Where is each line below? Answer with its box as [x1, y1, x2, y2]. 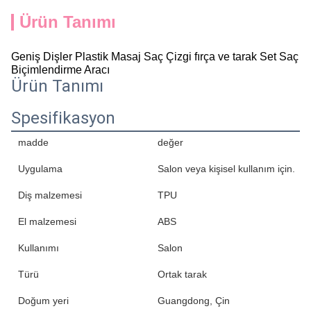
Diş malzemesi [18, 190, 82, 201]
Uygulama [18, 163, 62, 174]
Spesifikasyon [11, 108, 115, 128]
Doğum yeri [18, 295, 69, 306]
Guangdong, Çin [158, 295, 230, 306]
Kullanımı [18, 242, 59, 253]
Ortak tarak [158, 269, 207, 280]
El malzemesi [18, 216, 76, 227]
